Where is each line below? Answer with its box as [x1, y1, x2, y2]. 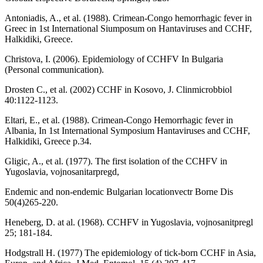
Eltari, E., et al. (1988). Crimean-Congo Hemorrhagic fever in [5, 115, 233, 126]
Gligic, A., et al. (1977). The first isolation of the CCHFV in [5, 156, 227, 167]
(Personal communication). [5, 65, 104, 75]
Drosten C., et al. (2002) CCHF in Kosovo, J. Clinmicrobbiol [5, 85, 232, 95]
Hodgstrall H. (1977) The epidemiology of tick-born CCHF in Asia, [5, 248, 256, 258]
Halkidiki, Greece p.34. [5, 136, 92, 147]
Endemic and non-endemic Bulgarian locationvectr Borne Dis [5, 187, 233, 197]
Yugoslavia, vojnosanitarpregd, [5, 167, 119, 177]
